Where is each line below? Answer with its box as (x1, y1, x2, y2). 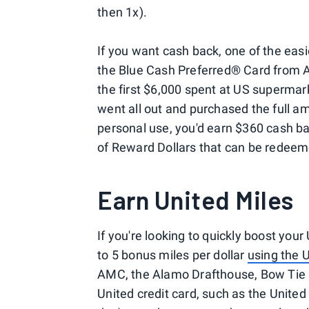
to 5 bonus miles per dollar (97, 248, 248, 262)
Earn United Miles (97, 185, 294, 215)
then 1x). (97, 5, 148, 19)
